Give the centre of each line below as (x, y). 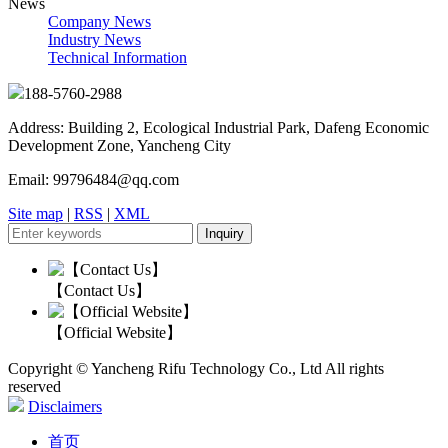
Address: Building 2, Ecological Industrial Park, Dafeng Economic (218, 128)
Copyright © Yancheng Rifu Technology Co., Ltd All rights (196, 369)
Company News (99, 22)
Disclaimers (65, 407)
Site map (35, 214)
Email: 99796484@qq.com (93, 180)
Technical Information (117, 58)
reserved (34, 387)
